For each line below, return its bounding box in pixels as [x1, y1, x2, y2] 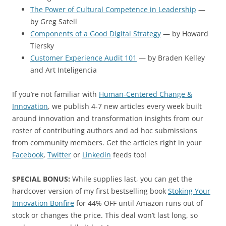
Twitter [47, 150, 71, 159]
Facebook [12, 150, 43, 159]
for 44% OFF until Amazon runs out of [74, 198, 203, 208]
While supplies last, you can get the [70, 174, 192, 184]
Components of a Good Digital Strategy [30, 29, 161, 38]
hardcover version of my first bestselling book [12, 186, 168, 196]
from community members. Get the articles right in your [12, 138, 202, 147]
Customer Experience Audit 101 [30, 53, 137, 63]
